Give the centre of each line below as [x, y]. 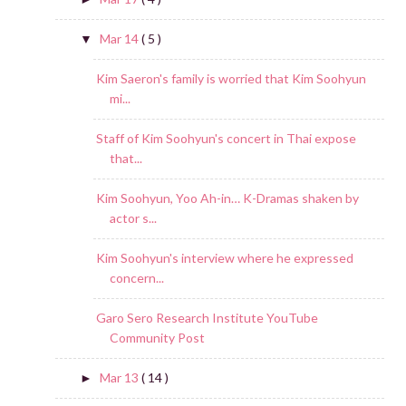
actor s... [133, 218]
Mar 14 [120, 39]
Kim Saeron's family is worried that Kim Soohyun [231, 79]
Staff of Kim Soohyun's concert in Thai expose [226, 139]
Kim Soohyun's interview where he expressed [224, 258]
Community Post [157, 338]
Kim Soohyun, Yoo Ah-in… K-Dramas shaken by [227, 198]
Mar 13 [120, 378]
